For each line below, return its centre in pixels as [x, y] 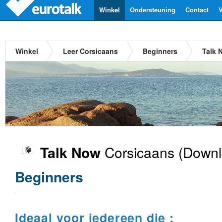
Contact [197, 10]
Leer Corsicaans [90, 51]
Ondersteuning [153, 10]
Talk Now [70, 152]
